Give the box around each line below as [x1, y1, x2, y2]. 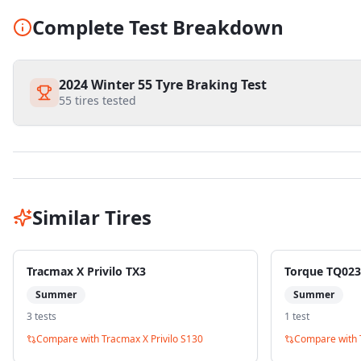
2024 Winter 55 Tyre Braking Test [59, 76, 267, 93]
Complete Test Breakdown [32, 14, 284, 40]
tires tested [72, 93, 136, 108]
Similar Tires [32, 204, 151, 230]
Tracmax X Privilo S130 [102, 332, 203, 346]
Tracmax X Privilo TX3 [27, 263, 146, 279]
